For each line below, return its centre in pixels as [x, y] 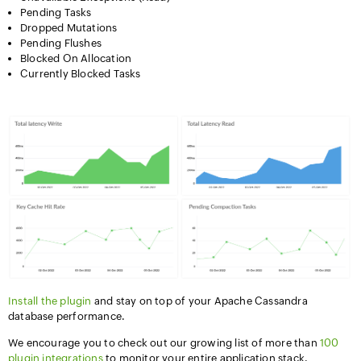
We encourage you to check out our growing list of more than [164, 343]
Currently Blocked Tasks [81, 74]
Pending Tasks [56, 12]
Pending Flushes [61, 43]
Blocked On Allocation [76, 58]
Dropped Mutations [69, 28]
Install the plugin [50, 301]
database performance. [67, 317]
